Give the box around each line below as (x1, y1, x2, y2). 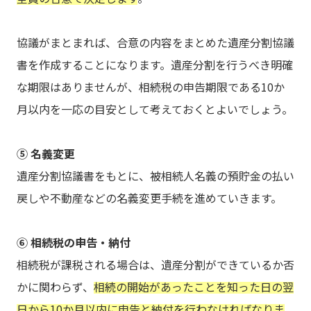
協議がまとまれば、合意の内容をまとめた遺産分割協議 (17, 34, 294, 51)
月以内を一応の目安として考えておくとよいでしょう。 (17, 101, 293, 118)
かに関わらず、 (17, 278, 94, 296)
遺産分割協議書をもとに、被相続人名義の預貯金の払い (17, 167, 294, 185)
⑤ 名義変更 (17, 145, 75, 162)
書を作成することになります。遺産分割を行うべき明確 (17, 56, 293, 74)
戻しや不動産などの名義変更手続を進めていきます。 (17, 190, 282, 207)
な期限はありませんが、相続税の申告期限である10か (17, 78, 285, 96)
